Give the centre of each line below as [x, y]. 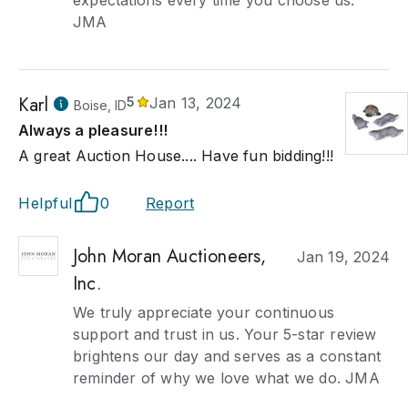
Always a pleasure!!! [93, 130]
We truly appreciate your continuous [204, 312]
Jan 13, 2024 [196, 103]
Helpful [46, 203]
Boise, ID [100, 105]
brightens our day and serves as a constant [227, 356]
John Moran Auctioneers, [170, 256]
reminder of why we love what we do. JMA [226, 378]
